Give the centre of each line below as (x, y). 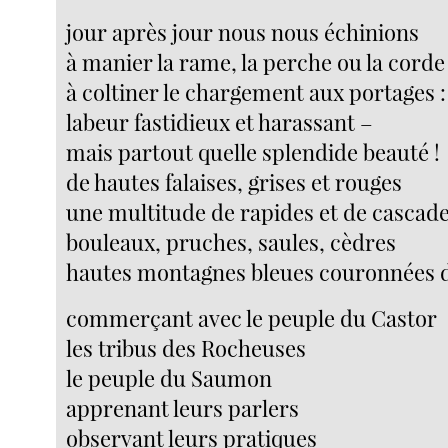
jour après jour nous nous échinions (243, 31)
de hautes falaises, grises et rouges (234, 181)
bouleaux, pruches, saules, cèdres (231, 241)
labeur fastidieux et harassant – (220, 121)
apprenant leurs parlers (183, 407)
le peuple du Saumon (169, 377)
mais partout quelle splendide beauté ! (253, 151)
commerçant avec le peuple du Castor (252, 317)
